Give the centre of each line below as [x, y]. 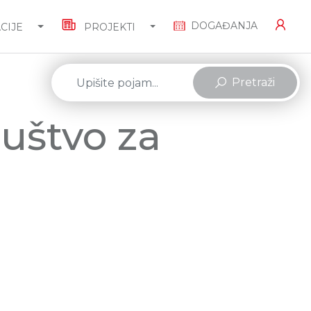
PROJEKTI [108, 27]
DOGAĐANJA [224, 26]
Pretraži [253, 82]
